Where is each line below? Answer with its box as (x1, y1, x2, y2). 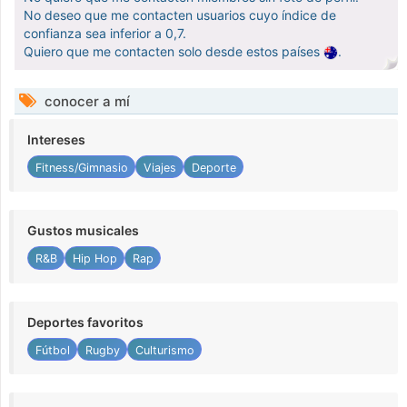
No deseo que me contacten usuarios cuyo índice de (24, 7, 336, 24)
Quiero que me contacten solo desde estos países (24, 44, 323, 60)
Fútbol (35, 342, 70, 357)
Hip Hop (72, 252, 117, 266)
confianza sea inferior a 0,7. (24, 25, 186, 42)
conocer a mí (41, 93, 130, 111)
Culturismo (134, 342, 194, 357)
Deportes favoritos (27, 313, 144, 330)
